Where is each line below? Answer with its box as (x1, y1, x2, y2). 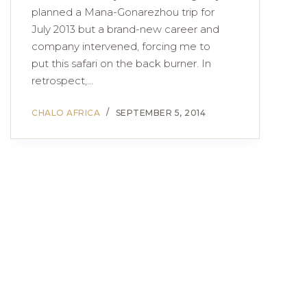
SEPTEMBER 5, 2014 (115, 108, 206, 118)
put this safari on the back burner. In (32, 57, 211, 70)
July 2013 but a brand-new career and (32, 23, 219, 36)
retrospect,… (32, 74, 93, 87)
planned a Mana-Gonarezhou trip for (32, 5, 214, 19)
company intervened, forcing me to (32, 40, 210, 53)
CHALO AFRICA (32, 108, 100, 118)
